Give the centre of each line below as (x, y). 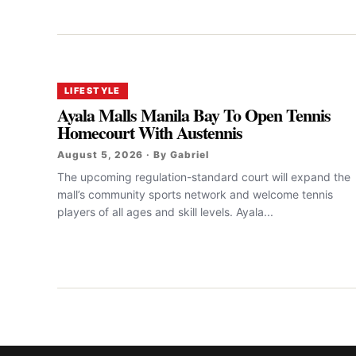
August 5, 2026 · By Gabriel (133, 154)
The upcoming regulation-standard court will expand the (204, 176)
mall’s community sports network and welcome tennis (195, 194)
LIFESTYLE (93, 90)
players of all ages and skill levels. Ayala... (165, 211)
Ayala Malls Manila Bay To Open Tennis (194, 114)
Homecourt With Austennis (150, 132)
